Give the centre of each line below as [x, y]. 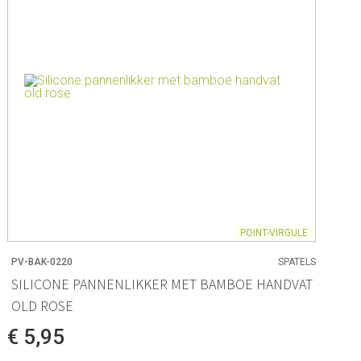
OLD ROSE [43, 306]
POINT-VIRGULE [274, 232]
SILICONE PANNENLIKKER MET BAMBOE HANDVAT [162, 284]
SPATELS [297, 261]
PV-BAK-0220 [42, 261]
